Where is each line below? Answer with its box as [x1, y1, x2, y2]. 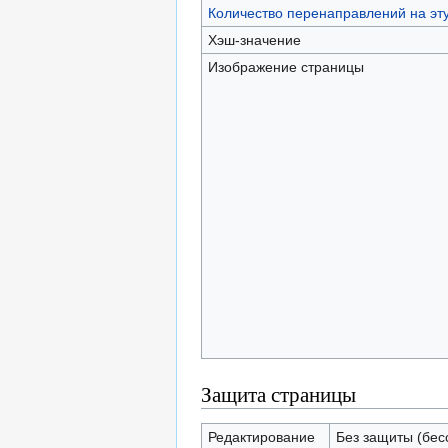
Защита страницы [201, 380, 356, 408]
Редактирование [207, 429, 315, 445]
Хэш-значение [207, 32, 301, 48]
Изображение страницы [207, 59, 364, 75]
